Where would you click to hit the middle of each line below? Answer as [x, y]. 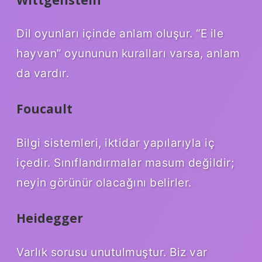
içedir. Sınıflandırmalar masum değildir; [125, 163]
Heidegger [50, 218]
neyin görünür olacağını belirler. [104, 183]
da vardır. [43, 73]
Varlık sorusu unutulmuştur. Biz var [112, 252]
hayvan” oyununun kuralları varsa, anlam [128, 54]
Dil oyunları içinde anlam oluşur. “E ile [120, 34]
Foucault [44, 109]
